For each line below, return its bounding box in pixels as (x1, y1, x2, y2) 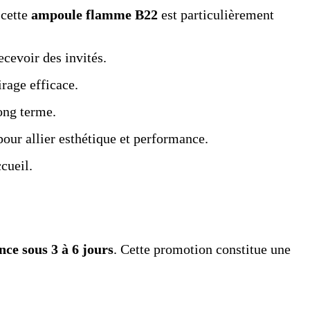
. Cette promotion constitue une (113, 241, 291, 257)
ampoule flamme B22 (31, 7, 158, 23)
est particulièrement (158, 7, 274, 23)
